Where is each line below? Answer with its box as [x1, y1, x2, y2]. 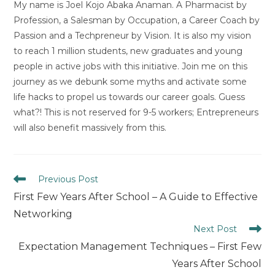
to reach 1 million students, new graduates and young [14, 45, 243, 56]
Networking [14, 207, 73, 220]
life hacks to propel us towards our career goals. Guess [14, 91, 246, 103]
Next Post [193, 223, 237, 234]
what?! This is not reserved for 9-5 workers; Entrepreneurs [14, 106, 259, 118]
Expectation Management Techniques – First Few [18, 240, 261, 252]
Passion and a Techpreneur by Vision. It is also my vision [14, 29, 252, 41]
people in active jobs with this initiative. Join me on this [14, 60, 248, 72]
